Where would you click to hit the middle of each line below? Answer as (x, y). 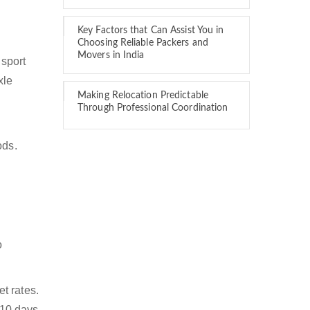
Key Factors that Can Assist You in (151, 30)
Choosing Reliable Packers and (143, 43)
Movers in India (111, 55)
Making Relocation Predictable (143, 95)
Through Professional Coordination (153, 108)
